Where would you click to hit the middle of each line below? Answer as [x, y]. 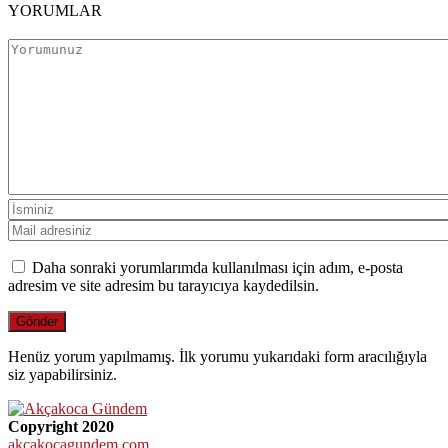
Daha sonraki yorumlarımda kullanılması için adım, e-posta [217, 267]
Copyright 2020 [61, 426]
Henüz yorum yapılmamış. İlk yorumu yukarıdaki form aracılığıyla [217, 356]
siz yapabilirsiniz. [62, 374]
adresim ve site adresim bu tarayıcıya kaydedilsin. [163, 285]
